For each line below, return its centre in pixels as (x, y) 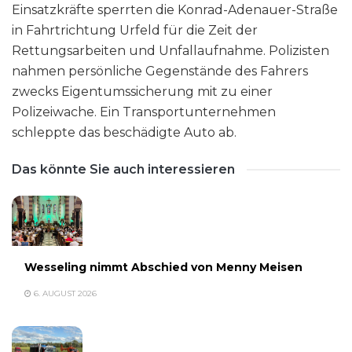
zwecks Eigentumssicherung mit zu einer (142, 91)
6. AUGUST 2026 (64, 294)
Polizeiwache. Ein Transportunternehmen (144, 112)
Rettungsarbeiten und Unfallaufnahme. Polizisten (170, 50)
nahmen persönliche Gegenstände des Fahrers (160, 71)
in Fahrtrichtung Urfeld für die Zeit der (135, 30)
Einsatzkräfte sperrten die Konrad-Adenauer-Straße (175, 9)
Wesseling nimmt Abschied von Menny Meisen (163, 268)
